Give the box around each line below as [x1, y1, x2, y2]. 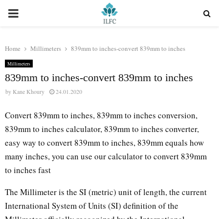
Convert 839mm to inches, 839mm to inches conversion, [5, 109, 197, 121]
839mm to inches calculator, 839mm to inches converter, [5, 123, 199, 134]
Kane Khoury [13, 88, 44, 95]
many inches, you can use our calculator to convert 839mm [5, 150, 207, 162]
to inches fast [5, 164, 51, 175]
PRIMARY [7, 5, 60, 21]
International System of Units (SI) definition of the [5, 199, 178, 211]
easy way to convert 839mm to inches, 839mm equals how [5, 136, 204, 148]
